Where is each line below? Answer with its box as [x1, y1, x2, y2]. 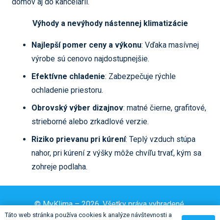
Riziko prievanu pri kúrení [31, 135, 126, 144]
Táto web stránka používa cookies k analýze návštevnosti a [5, 211, 172, 219]
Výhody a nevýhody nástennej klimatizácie [32, 19, 188, 28]
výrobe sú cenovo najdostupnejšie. [31, 54, 149, 63]
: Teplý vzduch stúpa [126, 135, 195, 144]
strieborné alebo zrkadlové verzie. [31, 117, 149, 126]
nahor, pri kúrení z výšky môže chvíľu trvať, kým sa [31, 148, 201, 158]
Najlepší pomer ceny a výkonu [31, 40, 141, 50]
